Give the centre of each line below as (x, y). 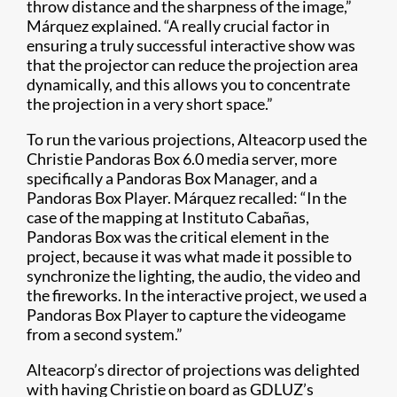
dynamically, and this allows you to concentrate (188, 84)
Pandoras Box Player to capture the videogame (186, 315)
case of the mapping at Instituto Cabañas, (168, 217)
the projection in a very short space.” (150, 104)
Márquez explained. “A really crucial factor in (178, 26)
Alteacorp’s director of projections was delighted (193, 370)
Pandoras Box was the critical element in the (178, 237)
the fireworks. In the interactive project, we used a (197, 295)
